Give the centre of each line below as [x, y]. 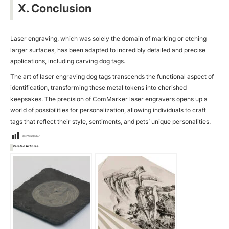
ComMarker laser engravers [134, 99]
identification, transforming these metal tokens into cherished [98, 87]
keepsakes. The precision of [51, 99]
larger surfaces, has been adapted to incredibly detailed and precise [108, 50]
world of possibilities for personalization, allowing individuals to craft [108, 110]
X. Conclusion [55, 8]
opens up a [191, 99]
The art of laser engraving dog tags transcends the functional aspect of [112, 76]
